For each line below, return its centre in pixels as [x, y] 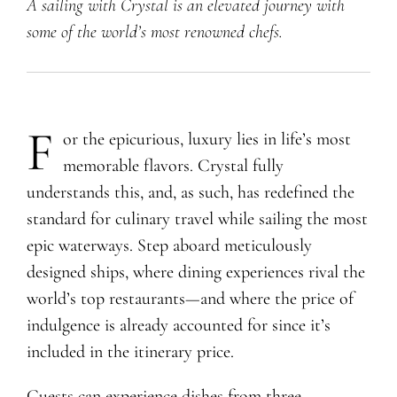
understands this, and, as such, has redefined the [190, 192]
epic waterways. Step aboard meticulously [169, 245]
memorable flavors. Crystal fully [173, 165]
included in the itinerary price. [130, 351]
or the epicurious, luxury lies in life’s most [206, 139]
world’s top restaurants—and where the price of [190, 298]
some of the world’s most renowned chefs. [154, 31]
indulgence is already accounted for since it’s [178, 325]
